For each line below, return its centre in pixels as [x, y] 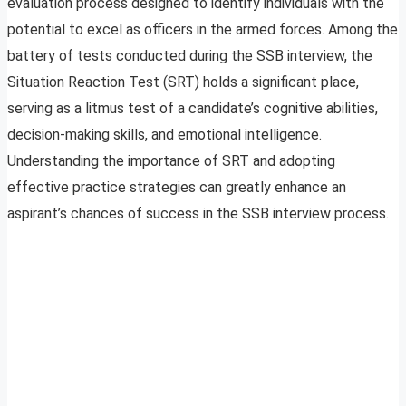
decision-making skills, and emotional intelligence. [164, 135]
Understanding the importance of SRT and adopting [171, 161]
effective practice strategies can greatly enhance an [177, 188]
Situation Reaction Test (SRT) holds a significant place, [183, 82]
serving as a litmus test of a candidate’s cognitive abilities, [193, 109]
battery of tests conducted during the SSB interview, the [190, 56]
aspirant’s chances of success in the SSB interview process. [198, 214]
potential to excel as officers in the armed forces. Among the [203, 30]
